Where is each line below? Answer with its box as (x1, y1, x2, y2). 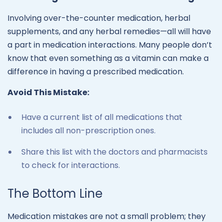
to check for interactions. (21, 159, 120, 171)
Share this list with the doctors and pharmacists (21, 146, 208, 158)
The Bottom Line (7, 185, 103, 202)
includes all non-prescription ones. (21, 124, 158, 136)
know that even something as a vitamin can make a (7, 52, 209, 64)
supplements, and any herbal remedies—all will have (7, 25, 211, 37)
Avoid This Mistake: (7, 86, 89, 98)
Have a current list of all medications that (21, 111, 182, 123)
